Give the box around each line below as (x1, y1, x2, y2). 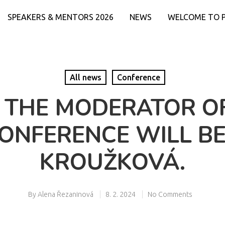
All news (69, 73, 101, 82)
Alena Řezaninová (37, 190, 93, 198)
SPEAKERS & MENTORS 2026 (8, 13, 114, 22)
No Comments (147, 190, 192, 198)
